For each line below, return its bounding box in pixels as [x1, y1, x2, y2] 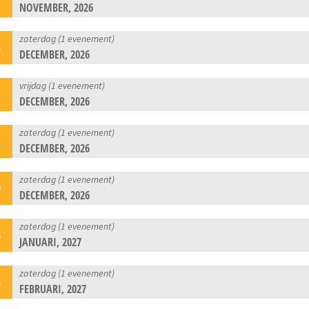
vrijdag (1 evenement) [19, 79, 106, 92]
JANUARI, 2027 [19, 234, 82, 250]
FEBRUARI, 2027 [19, 281, 87, 297]
